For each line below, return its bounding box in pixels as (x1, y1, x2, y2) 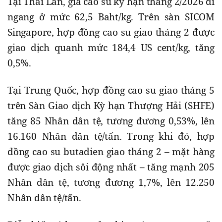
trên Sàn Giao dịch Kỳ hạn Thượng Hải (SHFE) (7, 99, 215, 112)
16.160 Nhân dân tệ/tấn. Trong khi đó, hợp (7, 130, 215, 143)
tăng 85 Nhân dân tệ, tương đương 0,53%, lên (7, 114, 215, 128)
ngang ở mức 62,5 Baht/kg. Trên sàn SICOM (7, 10, 215, 24)
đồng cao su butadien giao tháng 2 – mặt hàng (7, 145, 215, 159)
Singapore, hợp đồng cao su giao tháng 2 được (7, 26, 215, 39)
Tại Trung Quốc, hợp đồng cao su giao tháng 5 (7, 84, 215, 97)
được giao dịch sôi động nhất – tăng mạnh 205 (7, 161, 215, 174)
